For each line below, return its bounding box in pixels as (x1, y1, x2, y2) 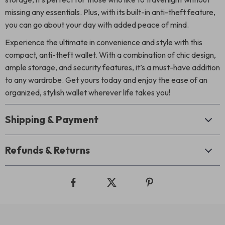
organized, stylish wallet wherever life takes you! (5, 87, 170, 97)
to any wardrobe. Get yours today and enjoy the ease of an (5, 75, 207, 85)
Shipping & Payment (5, 113, 98, 126)
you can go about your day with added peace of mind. (5, 20, 189, 30)
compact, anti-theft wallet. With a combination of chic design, (5, 50, 216, 60)
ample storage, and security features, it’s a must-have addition (5, 62, 220, 72)
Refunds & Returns (5, 144, 90, 156)
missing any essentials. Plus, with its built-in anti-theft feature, (5, 7, 215, 17)
